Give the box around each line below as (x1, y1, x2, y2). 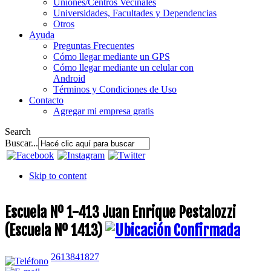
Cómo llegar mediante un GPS (53, 51, 170, 62)
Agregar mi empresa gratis (53, 105, 154, 116)
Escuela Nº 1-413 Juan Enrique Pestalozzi (5, 203, 236, 221)
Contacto (29, 94, 64, 105)
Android (53, 73, 85, 83)
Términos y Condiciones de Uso (53, 83, 177, 94)
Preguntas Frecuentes (53, 40, 134, 51)
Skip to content (29, 170, 87, 181)
